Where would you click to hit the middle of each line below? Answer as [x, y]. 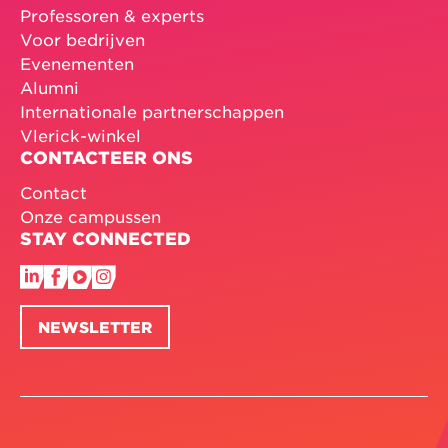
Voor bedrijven [82, 39]
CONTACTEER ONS [106, 158]
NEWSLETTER [95, 327]
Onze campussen [90, 216]
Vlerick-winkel [80, 135]
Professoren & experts [112, 15]
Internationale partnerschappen [152, 111]
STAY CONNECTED [105, 239]
